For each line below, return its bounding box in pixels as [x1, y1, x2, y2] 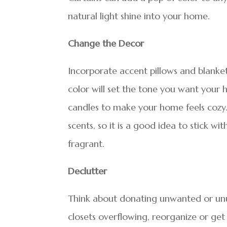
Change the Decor [68, 37, 144, 49]
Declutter [68, 165, 107, 177]
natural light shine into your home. [68, 10, 210, 22]
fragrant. [68, 138, 105, 149]
